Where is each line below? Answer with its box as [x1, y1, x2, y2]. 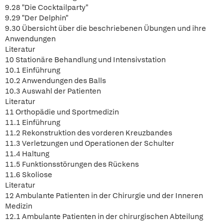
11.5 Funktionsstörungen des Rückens [5, 159, 139, 169]
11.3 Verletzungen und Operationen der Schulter [5, 138, 174, 148]
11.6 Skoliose [5, 170, 52, 180]
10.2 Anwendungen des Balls [5, 76, 106, 86]
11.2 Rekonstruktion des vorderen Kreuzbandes [5, 128, 172, 138]
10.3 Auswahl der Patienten [5, 86, 101, 96]
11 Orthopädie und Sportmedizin [5, 107, 119, 117]
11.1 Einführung [5, 117, 60, 127]
